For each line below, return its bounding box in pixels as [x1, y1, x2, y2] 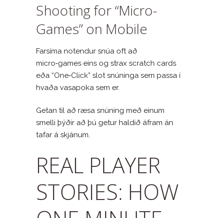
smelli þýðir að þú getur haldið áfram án [36, 118, 173, 127]
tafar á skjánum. [36, 130, 90, 139]
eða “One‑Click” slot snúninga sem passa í [36, 71, 181, 80]
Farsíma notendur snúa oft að [36, 46, 137, 55]
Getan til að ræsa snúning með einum [36, 106, 164, 115]
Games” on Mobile [36, 19, 147, 38]
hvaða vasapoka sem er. [36, 83, 120, 92]
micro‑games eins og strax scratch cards [36, 58, 176, 68]
